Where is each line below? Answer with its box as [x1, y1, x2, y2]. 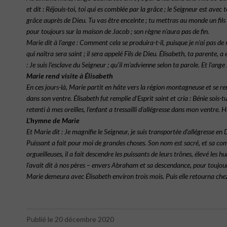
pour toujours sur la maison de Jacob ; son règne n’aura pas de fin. [26, 27, 209, 35]
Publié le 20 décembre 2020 [26, 215, 114, 223]
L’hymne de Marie [26, 116, 80, 125]
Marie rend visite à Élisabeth [26, 71, 113, 80]
